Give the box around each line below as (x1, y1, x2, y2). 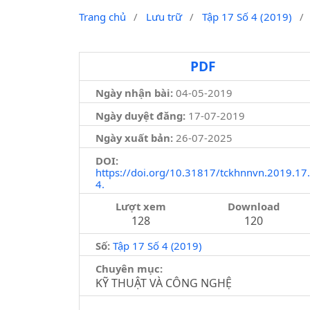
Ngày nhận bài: (95, 86, 173, 100)
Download (228, 199, 280, 213)
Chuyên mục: (95, 261, 163, 275)
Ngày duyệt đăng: (95, 108, 185, 122)
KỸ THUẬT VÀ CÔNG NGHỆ (95, 275, 232, 291)
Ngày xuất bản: (95, 131, 173, 145)
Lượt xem (115, 199, 166, 213)
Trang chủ (79, 10, 126, 24)
